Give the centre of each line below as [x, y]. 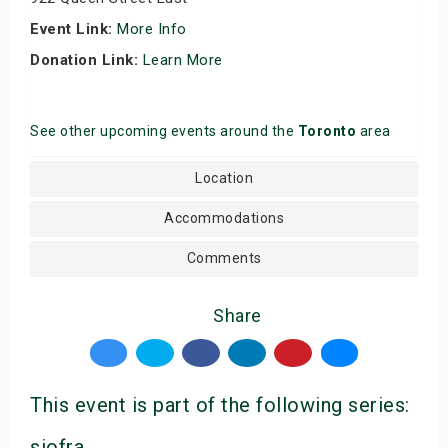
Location [224, 177]
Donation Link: [86, 59]
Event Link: [71, 28]
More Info [154, 28]
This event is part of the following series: [220, 404]
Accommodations [224, 217]
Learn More [184, 59]
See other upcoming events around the [164, 130]
